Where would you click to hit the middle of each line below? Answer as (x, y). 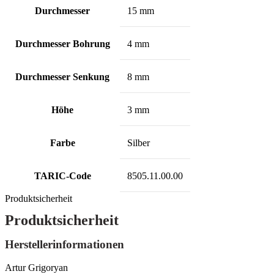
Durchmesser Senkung (62, 77)
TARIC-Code (62, 176)
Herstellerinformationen (65, 245)
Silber (139, 143)
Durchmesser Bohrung (62, 44)
